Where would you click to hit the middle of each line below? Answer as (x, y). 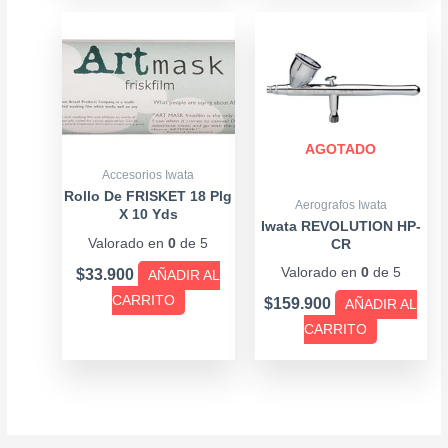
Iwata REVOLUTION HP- (340, 226)
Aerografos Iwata (340, 204)
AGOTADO (341, 149)
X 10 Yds (148, 215)
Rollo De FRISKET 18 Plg (148, 197)
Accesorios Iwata (148, 175)
